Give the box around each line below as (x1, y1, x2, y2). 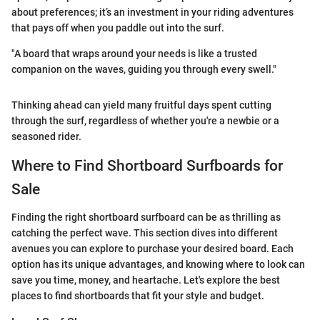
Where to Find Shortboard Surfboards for (11, 157, 283, 175)
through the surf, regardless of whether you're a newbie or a (11, 115, 279, 127)
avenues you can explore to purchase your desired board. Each (11, 242, 294, 254)
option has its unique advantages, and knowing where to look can (11, 258, 305, 270)
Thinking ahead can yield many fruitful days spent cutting (11, 99, 271, 111)
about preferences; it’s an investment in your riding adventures (11, 6, 294, 19)
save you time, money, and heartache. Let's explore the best (11, 274, 280, 286)
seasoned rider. (11, 131, 81, 143)
